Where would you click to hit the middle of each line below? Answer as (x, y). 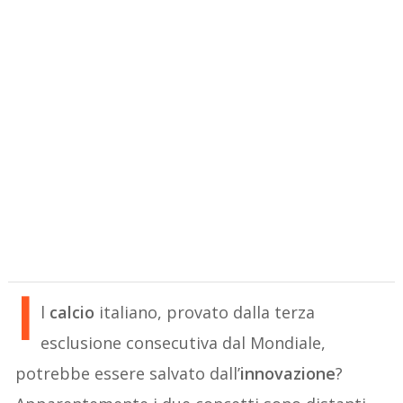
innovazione (288, 373)
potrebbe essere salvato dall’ (128, 373)
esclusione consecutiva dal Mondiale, (184, 342)
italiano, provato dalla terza (207, 312)
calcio (75, 312)
